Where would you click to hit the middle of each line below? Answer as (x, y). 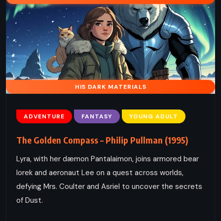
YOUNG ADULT (154, 116)
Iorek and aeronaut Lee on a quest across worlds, (100, 172)
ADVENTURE (44, 116)
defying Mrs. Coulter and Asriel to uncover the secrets (109, 186)
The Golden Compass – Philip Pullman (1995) (102, 140)
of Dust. (30, 200)
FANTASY (97, 116)
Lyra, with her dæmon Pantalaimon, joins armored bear (108, 159)
